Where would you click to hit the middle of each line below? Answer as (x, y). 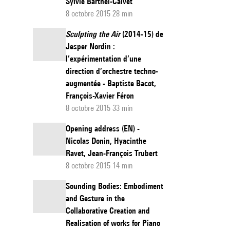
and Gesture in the (95, 198)
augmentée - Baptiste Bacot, (111, 83)
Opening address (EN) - (103, 129)
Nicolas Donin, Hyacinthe (106, 141)
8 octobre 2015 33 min (99, 108)
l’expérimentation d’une (103, 59)
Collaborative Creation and (108, 211)
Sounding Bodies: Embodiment (114, 186)
